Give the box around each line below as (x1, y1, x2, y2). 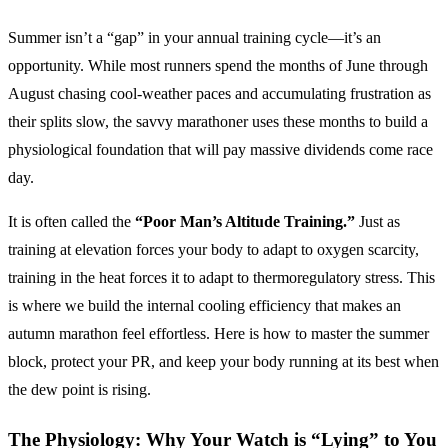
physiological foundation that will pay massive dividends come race (8, 141, 433, 158)
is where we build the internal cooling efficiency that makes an (8, 297, 401, 314)
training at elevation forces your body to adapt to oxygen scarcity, (8, 241, 419, 258)
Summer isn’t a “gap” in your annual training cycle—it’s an (8, 29, 381, 46)
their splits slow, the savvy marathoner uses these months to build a (8, 113, 428, 130)
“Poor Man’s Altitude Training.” (135, 213, 355, 230)
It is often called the (8, 213, 135, 230)
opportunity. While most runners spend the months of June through (8, 57, 428, 74)
